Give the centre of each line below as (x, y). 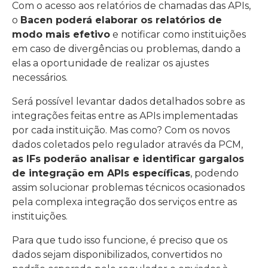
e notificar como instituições (178, 34)
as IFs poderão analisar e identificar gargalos (128, 159)
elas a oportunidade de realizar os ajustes (110, 63)
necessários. (40, 77)
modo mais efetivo (61, 34)
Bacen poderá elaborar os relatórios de (121, 20)
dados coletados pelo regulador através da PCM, (127, 144)
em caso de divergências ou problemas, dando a (126, 49)
